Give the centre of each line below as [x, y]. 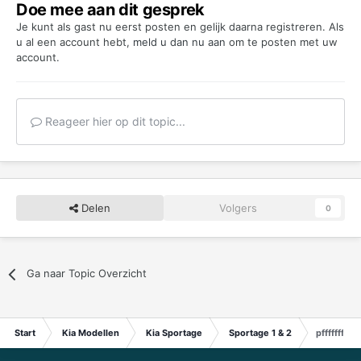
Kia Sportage [174, 333]
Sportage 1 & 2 [260, 333]
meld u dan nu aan [179, 42]
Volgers [238, 208]
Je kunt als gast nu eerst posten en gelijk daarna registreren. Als [180, 27]
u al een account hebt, [75, 42]
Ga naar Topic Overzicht [87, 274]
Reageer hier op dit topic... [114, 122]
